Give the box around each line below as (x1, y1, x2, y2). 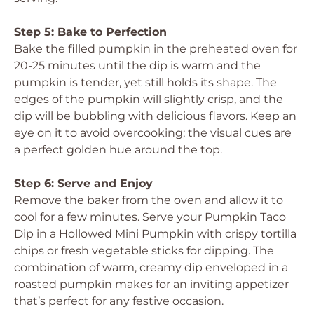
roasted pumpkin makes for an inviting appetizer (14, 278, 289, 291)
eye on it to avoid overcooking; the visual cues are (14, 126, 292, 139)
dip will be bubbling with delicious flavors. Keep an (14, 109, 296, 123)
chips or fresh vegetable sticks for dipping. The (14, 244, 274, 257)
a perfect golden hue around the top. (14, 143, 222, 156)
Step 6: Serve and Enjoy (14, 177, 153, 190)
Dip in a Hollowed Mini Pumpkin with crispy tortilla (14, 227, 296, 240)
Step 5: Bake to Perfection (14, 25, 167, 39)
